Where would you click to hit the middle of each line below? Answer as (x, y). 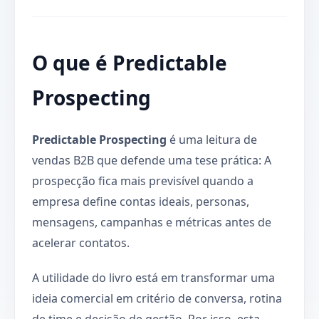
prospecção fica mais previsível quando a (143, 181)
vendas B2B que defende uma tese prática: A (152, 160)
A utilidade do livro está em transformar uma (153, 277)
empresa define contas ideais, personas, (141, 201)
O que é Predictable (130, 62)
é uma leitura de (212, 139)
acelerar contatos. (81, 242)
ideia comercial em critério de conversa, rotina (157, 298)
